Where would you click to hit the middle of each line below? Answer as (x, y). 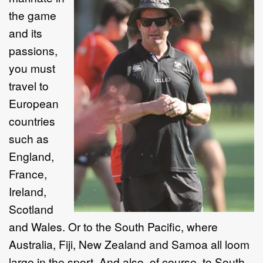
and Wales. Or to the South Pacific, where (113, 226)
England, (31, 156)
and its (26, 32)
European (34, 103)
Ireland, (28, 191)
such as (29, 138)
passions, (33, 50)
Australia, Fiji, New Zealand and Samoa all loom (129, 244)
